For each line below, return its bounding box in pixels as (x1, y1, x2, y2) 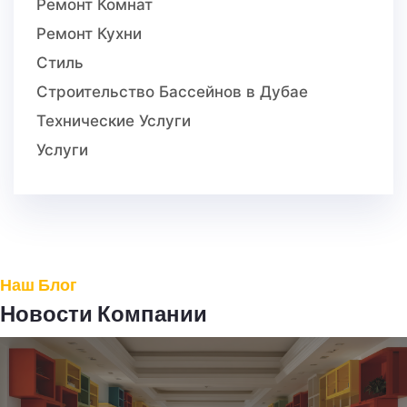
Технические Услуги (36, 112, 191, 131)
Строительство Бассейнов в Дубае (36, 83, 308, 102)
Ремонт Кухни (36, 25, 142, 44)
